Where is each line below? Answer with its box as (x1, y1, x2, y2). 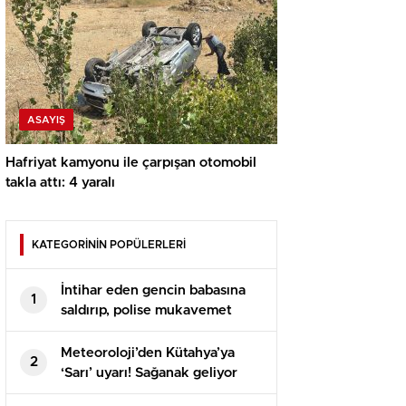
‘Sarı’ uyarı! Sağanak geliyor (61, 365, 237, 380)
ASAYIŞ (27, 114, 65, 125)
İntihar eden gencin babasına (61, 283, 246, 297)
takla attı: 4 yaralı (5, 175, 115, 189)
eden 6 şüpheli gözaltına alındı (61, 323, 256, 337)
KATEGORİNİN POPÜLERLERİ (32, 238, 186, 250)
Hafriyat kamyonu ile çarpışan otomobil (5, 155, 256, 169)
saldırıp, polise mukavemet (61, 303, 232, 317)
